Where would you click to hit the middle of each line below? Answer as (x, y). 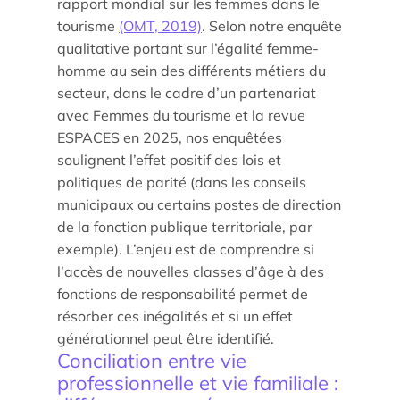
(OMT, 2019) (160, 26)
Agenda (55, 164)
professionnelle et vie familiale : (198, 383)
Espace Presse (77, 329)
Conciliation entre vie (152, 361)
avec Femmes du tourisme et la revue (181, 115)
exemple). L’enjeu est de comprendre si (186, 249)
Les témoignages (86, 214)
